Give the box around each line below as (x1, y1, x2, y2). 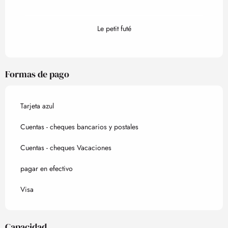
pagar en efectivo (20, 163, 73, 174)
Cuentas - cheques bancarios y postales (20, 122, 138, 132)
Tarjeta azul (20, 101, 54, 111)
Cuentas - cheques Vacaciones (20, 142, 111, 153)
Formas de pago (5, 68, 69, 81)
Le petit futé (97, 23, 131, 34)
